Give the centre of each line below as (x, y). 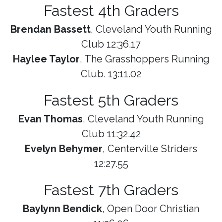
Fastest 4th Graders (111, 11)
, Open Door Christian (151, 209)
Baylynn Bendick (62, 209)
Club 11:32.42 (111, 134)
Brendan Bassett (50, 29)
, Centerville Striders (150, 149)
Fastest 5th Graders (111, 100)
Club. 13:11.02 (111, 74)
